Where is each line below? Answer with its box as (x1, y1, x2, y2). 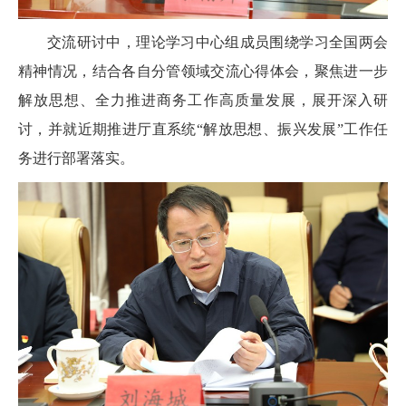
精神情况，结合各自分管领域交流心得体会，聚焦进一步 (18, 63, 388, 79)
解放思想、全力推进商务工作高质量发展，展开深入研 (18, 92, 388, 108)
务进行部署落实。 (18, 150, 134, 166)
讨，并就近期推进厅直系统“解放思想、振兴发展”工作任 (18, 121, 388, 137)
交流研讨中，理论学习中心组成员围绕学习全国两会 (47, 34, 388, 50)
